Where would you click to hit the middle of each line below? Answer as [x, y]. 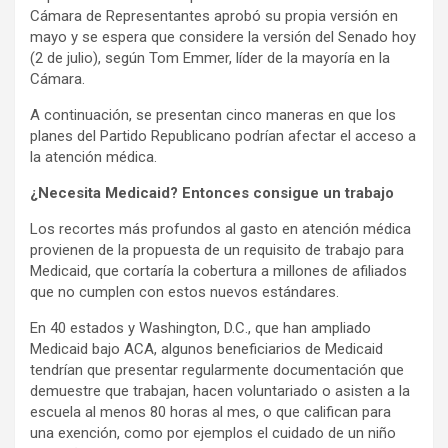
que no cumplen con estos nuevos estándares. [184, 292]
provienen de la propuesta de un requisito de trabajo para [217, 250]
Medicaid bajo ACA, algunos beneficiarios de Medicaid [206, 349]
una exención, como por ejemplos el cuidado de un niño [213, 433]
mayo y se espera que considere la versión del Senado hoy [223, 37]
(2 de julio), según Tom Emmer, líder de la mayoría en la [210, 58]
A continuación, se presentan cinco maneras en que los [213, 115]
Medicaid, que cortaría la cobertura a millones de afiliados [218, 271]
